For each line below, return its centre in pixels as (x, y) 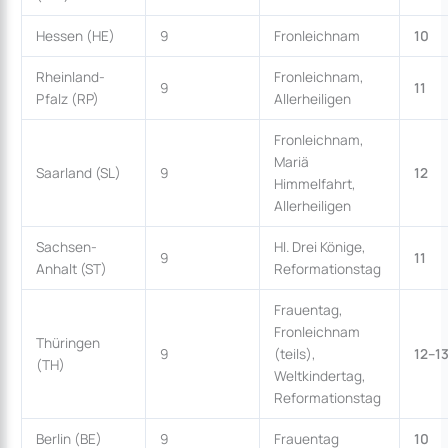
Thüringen (67, 342)
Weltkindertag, (319, 375)
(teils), (294, 353)
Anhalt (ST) (71, 268)
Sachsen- (66, 246)
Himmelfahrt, (314, 183)
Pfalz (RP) (67, 98)
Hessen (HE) (75, 35)
